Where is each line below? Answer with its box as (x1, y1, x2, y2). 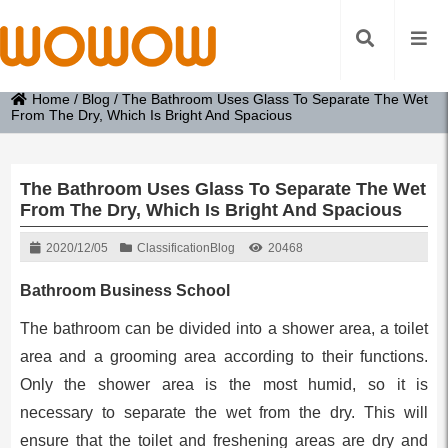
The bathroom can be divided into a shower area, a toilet (19, 320, 429, 337)
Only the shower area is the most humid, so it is (19, 376, 429, 393)
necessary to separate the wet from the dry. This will (19, 404, 429, 421)
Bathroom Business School (19, 282, 230, 299)
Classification (136, 241, 210, 255)
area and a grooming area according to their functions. (19, 348, 429, 365)
